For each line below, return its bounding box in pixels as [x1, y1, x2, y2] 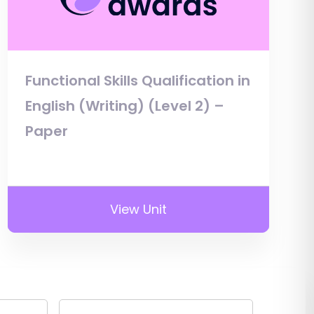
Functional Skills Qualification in [25, 70, 250, 90]
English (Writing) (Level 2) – [25, 95, 224, 116]
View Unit [109, 200, 167, 218]
